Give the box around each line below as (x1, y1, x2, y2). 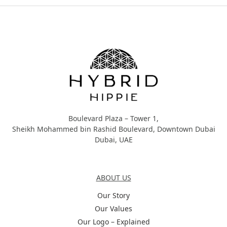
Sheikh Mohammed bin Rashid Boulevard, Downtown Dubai (12, 124, 215, 134)
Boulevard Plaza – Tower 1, (68, 113, 159, 123)
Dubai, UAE (94, 134, 133, 144)
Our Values (95, 204, 132, 214)
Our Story (97, 191, 130, 201)
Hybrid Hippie (8, 26, 60, 36)
